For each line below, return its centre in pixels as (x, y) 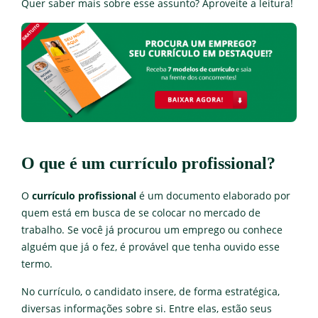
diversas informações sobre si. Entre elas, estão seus (147, 308)
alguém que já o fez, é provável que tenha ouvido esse (150, 247)
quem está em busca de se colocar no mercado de (141, 213)
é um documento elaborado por (213, 196)
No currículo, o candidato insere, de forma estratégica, (150, 291)
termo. (37, 264)
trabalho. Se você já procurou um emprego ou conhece (152, 230)
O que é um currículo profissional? (148, 163)
